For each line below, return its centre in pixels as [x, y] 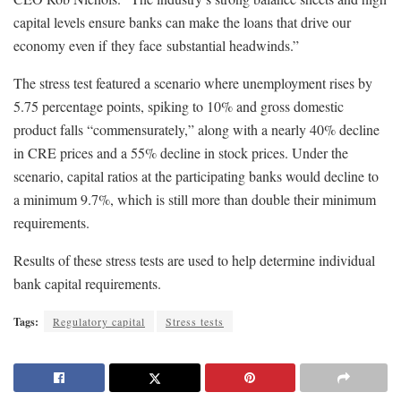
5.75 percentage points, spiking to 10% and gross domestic [179, 107]
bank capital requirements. [87, 284]
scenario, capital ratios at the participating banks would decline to [196, 176]
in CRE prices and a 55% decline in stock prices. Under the [181, 153]
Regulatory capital [99, 322]
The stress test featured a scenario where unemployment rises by [193, 83]
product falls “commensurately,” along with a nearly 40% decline [196, 130]
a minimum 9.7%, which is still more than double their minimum [195, 200]
